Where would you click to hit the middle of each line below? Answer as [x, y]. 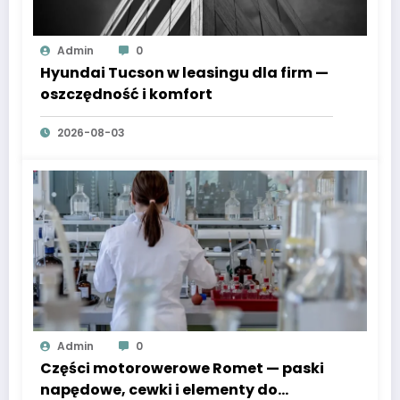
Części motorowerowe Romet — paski [182, 369]
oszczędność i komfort [126, 95]
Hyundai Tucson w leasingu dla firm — [184, 73]
